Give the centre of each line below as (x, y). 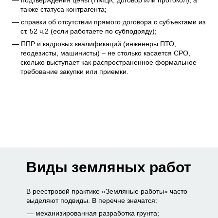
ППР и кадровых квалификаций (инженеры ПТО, (98, 44)
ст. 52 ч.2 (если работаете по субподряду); (89, 31)
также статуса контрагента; (64, 9)
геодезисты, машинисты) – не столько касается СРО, (106, 53)
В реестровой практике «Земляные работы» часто (107, 191)
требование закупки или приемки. (75, 71)
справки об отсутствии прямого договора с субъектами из (113, 22)
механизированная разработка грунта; (97, 213)
